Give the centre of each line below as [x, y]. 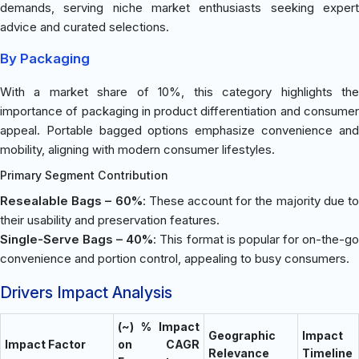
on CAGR [159, 344]
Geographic [242, 335]
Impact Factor [45, 344]
